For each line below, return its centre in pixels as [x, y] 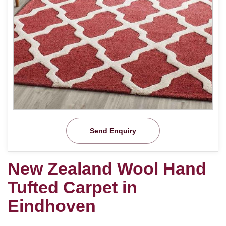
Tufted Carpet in [72, 187]
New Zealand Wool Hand [107, 168]
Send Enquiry [113, 130]
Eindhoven [52, 206]
